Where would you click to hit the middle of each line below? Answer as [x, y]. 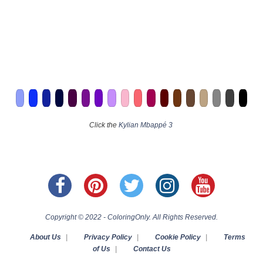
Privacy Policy [108, 237]
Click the [104, 125]
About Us [45, 237]
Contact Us [152, 249]
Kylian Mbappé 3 [145, 125]
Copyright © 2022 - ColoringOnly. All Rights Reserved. [131, 218]
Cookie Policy [178, 237]
